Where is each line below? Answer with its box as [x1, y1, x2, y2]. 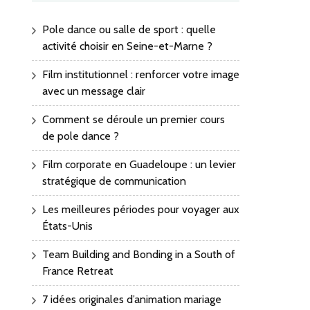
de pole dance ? [42, 129, 119, 143]
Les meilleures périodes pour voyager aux [42, 203, 239, 217]
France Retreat [42, 264, 113, 278]
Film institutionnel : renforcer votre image [42, 68, 239, 82]
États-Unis [42, 219, 93, 233]
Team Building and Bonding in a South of [42, 248, 235, 262]
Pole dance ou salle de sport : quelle [42, 23, 216, 37]
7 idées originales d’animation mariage [42, 293, 221, 307]
